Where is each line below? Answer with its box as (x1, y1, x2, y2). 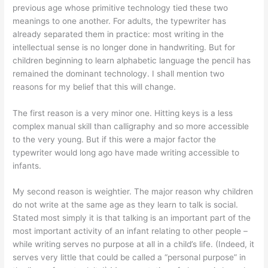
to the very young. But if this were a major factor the (13, 134, 217, 144)
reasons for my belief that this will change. (13, 81, 176, 92)
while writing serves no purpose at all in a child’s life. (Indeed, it (13, 239, 255, 249)
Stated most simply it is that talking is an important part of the (13, 213, 251, 223)
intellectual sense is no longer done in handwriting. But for (13, 42, 236, 52)
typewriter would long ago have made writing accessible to (13, 147, 240, 157)
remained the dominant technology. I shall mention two (13, 68, 225, 78)
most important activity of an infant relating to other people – (13, 226, 248, 236)
